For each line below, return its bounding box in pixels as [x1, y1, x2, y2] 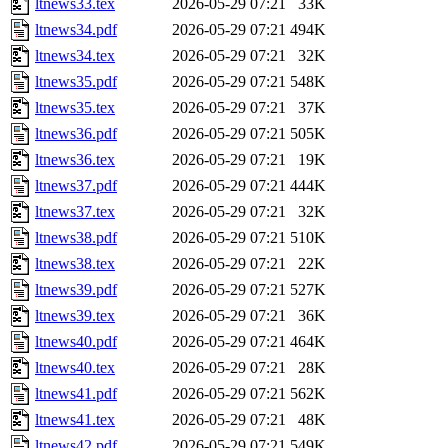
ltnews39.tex [35, 307, 115, 325]
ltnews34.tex [35, 47, 115, 65]
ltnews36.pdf [35, 125, 117, 143]
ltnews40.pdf [35, 333, 117, 351]
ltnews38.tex [35, 255, 115, 273]
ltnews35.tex [35, 99, 115, 117]
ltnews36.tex [35, 151, 115, 169]
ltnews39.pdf [35, 281, 117, 299]
